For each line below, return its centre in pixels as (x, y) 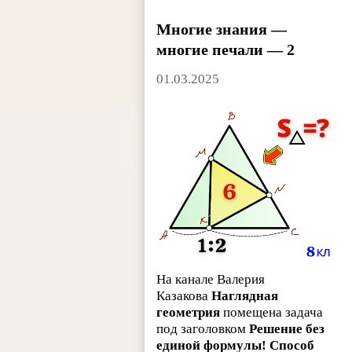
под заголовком (203, 329)
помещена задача (272, 313)
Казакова (184, 296)
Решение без (287, 329)
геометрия (189, 313)
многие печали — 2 (226, 50)
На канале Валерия (211, 280)
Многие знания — (222, 29)
